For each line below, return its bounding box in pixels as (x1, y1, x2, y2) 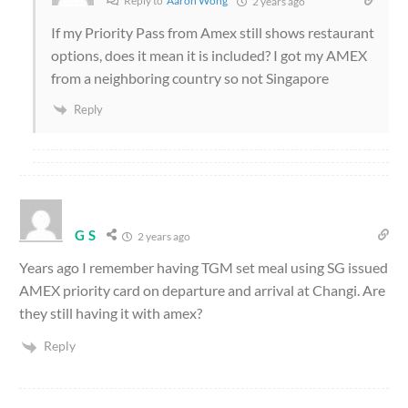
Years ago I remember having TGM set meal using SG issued (19, 258, 388, 276)
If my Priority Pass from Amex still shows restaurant (51, 23, 374, 41)
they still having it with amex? (19, 303, 202, 321)
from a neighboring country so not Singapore (51, 68, 329, 87)
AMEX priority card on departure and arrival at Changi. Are (19, 280, 385, 299)
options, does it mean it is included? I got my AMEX (51, 46, 367, 64)
